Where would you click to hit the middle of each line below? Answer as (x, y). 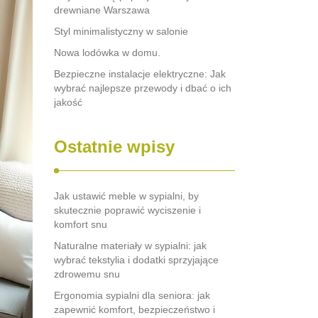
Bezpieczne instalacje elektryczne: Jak (140, 74)
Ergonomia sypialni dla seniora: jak (132, 295)
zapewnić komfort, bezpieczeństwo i (135, 309)
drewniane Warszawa (102, 10)
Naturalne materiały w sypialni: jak (130, 246)
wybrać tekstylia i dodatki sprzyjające (136, 260)
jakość (68, 102)
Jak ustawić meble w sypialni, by (126, 196)
